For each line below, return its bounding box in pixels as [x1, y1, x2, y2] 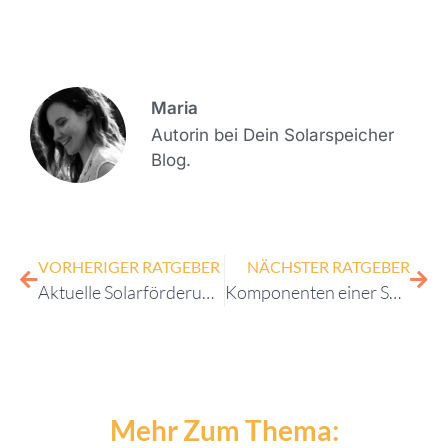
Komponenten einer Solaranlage [388, 281, 401, 304]
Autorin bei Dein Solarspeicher [151, 125, 394, 146]
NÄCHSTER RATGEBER [247, 257, 410, 277]
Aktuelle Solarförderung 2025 [202, 281, 214, 304]
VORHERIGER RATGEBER [38, 257, 220, 277]
